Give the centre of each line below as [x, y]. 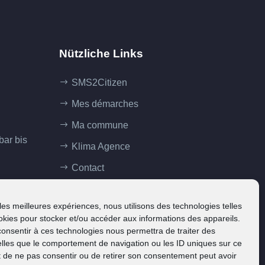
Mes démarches [105, 104]
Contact [88, 168]
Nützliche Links [101, 53]
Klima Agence [101, 147]
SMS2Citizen [99, 82]
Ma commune [100, 125]
